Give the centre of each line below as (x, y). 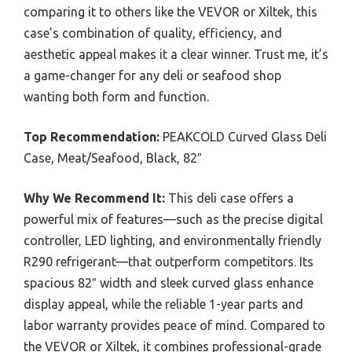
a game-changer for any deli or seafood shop (152, 75)
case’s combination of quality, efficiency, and (153, 33)
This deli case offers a (229, 198)
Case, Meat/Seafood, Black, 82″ (113, 158)
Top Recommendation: (92, 136)
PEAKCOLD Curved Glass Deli (243, 136)
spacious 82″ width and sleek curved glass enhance (169, 282)
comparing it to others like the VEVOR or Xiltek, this (170, 11)
